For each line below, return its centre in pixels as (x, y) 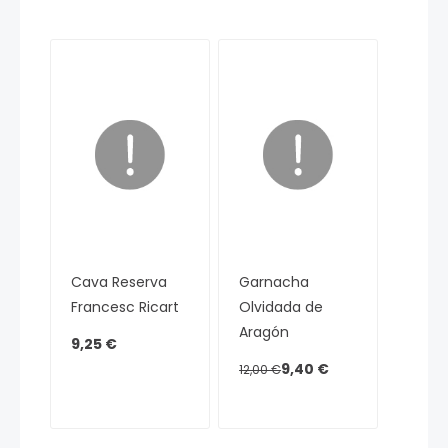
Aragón (264, 332)
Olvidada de (281, 307)
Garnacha (274, 282)
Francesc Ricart (125, 307)
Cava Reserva (119, 282)
